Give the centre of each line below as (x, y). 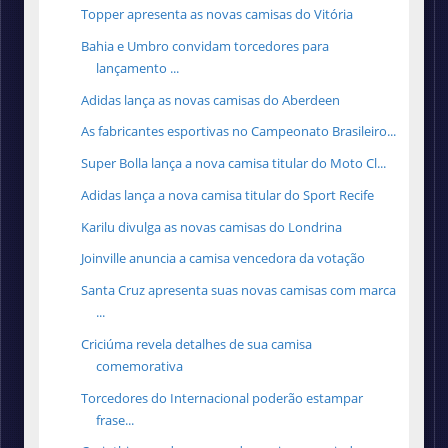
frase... (115, 419)
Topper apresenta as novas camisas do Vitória (217, 14)
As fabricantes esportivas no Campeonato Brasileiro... (239, 131)
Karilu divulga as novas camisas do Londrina (212, 226)
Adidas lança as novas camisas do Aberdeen (211, 99)
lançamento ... (138, 67)
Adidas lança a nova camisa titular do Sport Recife (228, 194)
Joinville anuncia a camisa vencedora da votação (223, 258)
